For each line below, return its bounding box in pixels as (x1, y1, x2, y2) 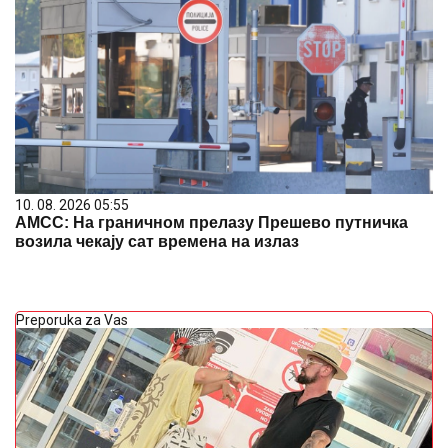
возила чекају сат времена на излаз (15, 232, 299, 250)
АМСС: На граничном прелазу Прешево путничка (15, 213, 408, 231)
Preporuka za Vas (16, 311, 128, 328)
